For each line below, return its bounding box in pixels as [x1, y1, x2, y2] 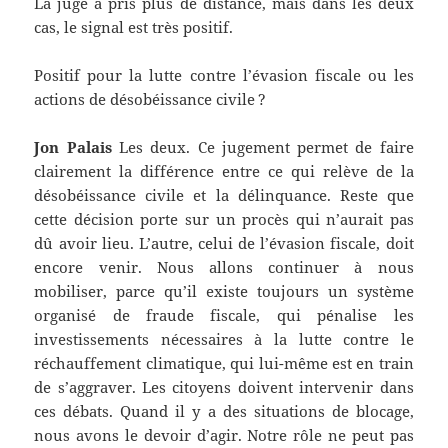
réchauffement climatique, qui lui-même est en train [34, 353, 414, 374]
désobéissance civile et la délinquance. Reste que [34, 185, 414, 206]
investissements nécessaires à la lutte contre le [34, 329, 414, 350]
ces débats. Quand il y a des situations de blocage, [34, 401, 414, 422]
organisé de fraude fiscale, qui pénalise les [34, 305, 414, 326]
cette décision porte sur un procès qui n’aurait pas [34, 209, 414, 230]
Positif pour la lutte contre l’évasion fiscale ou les [34, 65, 414, 86]
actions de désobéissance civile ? [34, 89, 267, 110]
